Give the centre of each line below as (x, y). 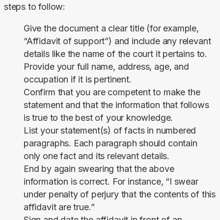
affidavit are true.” (59, 207)
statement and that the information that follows (116, 105)
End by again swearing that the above (99, 168)
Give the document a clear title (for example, (111, 28)
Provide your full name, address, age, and (106, 66)
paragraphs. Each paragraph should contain (110, 143)
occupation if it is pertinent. (78, 79)
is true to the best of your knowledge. (98, 117)
